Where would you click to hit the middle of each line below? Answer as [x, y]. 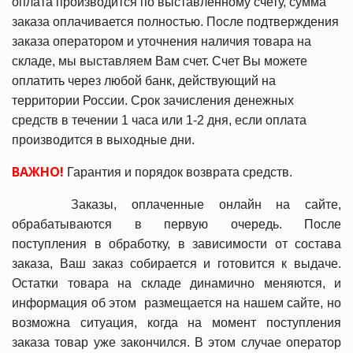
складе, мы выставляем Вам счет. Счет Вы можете [160, 61]
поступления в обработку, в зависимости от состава [176, 244]
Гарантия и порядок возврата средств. [180, 172]
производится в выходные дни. [103, 140]
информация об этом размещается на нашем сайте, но [176, 303]
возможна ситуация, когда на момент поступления [176, 323]
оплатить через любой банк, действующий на [144, 81]
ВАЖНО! [38, 172]
